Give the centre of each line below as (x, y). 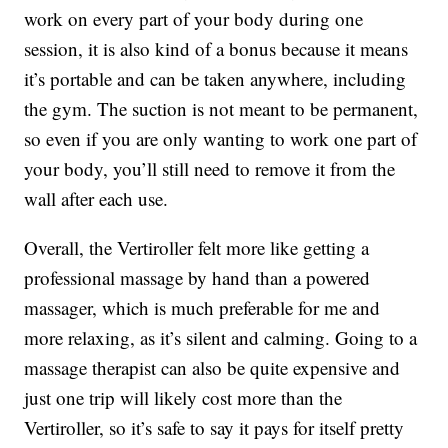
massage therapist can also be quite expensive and (212, 368)
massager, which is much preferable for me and (202, 308)
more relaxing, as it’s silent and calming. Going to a (221, 338)
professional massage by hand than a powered (197, 278)
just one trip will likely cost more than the (183, 398)
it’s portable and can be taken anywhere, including (215, 79)
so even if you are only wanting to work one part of (221, 139)
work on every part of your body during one (194, 19)
